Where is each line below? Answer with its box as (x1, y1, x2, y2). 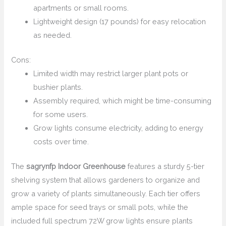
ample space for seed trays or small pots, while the (11, 203, 189, 212)
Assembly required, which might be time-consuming (33, 96, 212, 105)
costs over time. (33, 137, 89, 146)
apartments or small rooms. (33, 4, 129, 13)
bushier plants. (33, 83, 83, 92)
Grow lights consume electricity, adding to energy (33, 124, 204, 133)
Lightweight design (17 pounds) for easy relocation (33, 17, 206, 26)
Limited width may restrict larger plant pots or (33, 69, 189, 78)
